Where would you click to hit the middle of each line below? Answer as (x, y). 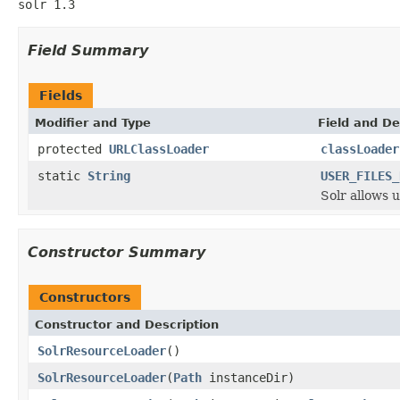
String (109, 175)
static (62, 175)
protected (73, 149)
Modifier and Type (93, 122)
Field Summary (88, 50)
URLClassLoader (159, 149)
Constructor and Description (127, 324)
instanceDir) (248, 377)
